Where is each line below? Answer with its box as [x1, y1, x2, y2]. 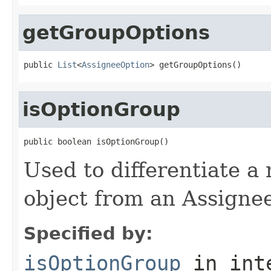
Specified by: [24, 223, 153, 244]
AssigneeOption [82, 59, 149, 70]
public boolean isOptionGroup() [24, 136, 169, 146]
